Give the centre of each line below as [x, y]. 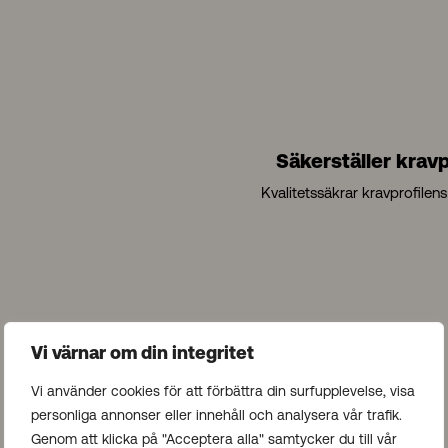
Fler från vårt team [223, 373]
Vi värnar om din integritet [142, 354]
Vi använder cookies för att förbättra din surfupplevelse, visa [223, 391]
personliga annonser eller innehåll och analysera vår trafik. [216, 415]
